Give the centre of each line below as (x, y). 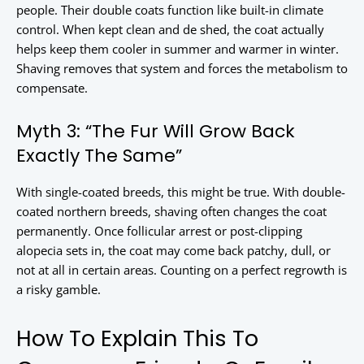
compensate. (52, 88)
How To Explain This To (137, 339)
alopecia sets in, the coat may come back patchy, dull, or (173, 251)
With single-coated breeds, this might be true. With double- (181, 192)
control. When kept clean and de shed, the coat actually (170, 30)
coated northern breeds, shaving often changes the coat (171, 212)
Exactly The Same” (99, 156)
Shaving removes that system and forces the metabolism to (182, 69)
